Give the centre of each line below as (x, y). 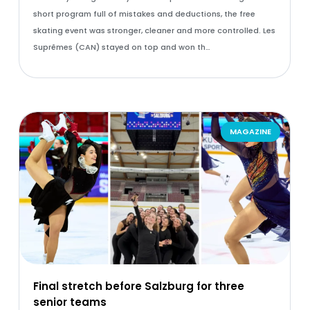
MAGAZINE (251, 131)
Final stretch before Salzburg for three (138, 286)
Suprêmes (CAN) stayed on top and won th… (121, 47)
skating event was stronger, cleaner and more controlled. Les (154, 30)
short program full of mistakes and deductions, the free (144, 14)
